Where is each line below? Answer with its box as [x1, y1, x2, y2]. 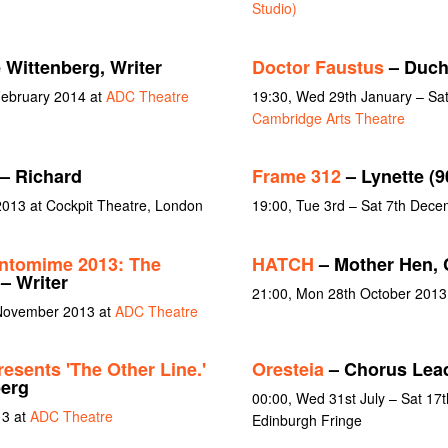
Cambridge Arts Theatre [251, 107, 405, 128]
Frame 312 [251, 163, 341, 190]
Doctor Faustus [251, 53, 384, 80]
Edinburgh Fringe [251, 410, 362, 431]
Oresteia [251, 356, 324, 383]
